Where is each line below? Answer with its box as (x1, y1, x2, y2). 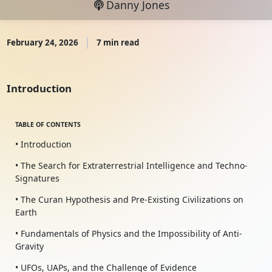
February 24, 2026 (6, 37, 78, 49)
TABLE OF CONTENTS (15, 120, 81, 129)
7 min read (96, 37, 139, 49)
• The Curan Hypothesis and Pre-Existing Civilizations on (15, 194, 243, 206)
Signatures (15, 172, 59, 185)
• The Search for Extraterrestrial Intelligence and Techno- (15, 160, 248, 172)
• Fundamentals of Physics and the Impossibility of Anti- (15, 228, 242, 240)
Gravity (15, 240, 44, 253)
